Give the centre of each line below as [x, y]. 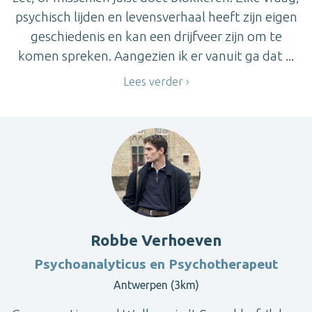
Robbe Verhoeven [156, 240]
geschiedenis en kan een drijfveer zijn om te [156, 37]
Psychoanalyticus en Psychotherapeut [156, 264]
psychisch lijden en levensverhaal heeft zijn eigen [156, 17]
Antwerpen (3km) [156, 284]
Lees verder [153, 82]
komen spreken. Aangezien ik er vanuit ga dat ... [156, 56]
